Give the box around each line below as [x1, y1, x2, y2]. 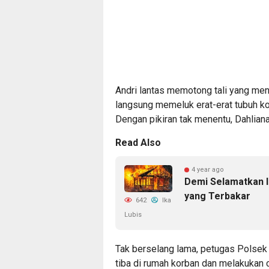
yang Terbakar [184, 190, 250, 202]
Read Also [115, 136, 161, 148]
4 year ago [192, 165, 224, 174]
